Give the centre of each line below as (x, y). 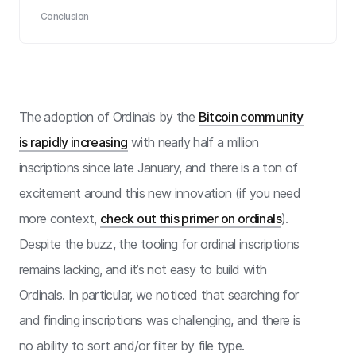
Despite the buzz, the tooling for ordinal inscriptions (159, 244)
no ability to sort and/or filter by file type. (132, 346)
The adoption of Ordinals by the (109, 117)
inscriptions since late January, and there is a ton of (159, 168)
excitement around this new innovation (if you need (160, 193)
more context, (60, 219)
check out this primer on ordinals (191, 219)
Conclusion (65, 16)
